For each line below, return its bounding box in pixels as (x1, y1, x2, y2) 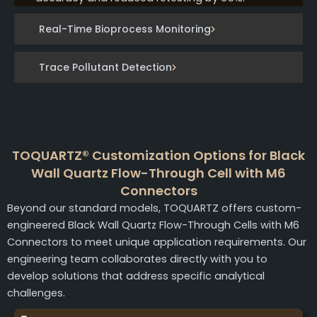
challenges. (7, 286, 65, 301)
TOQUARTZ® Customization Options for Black (12, 146, 305, 165)
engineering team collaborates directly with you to (7, 252, 267, 267)
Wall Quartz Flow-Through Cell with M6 (31, 164, 286, 183)
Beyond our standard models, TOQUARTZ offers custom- (7, 201, 301, 216)
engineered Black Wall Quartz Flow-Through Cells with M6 (7, 218, 299, 233)
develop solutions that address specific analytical (7, 269, 265, 284)
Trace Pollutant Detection (39, 60, 172, 75)
